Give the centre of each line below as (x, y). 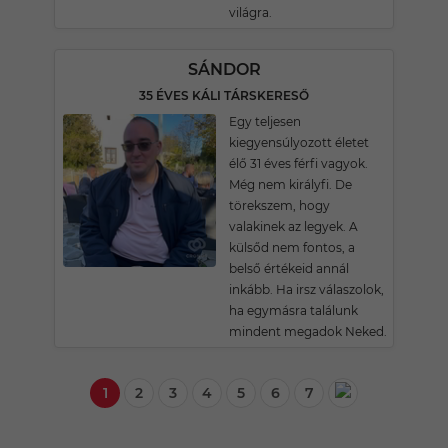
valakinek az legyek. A (293, 226)
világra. (250, 12)
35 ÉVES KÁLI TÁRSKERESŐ (224, 95)
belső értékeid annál (289, 268)
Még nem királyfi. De (290, 184)
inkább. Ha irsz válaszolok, (306, 289)
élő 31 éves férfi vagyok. (298, 163)
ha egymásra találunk (293, 310)
